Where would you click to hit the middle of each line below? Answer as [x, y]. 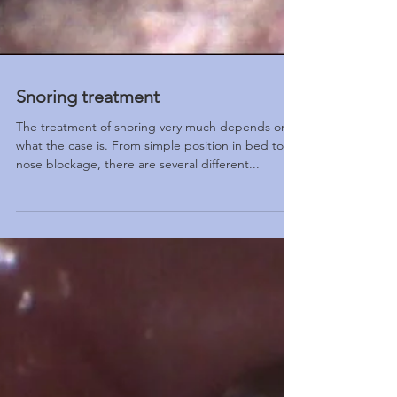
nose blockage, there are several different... [138, 199]
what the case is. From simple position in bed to [150, 181]
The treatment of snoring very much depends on [152, 162]
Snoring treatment [88, 132]
